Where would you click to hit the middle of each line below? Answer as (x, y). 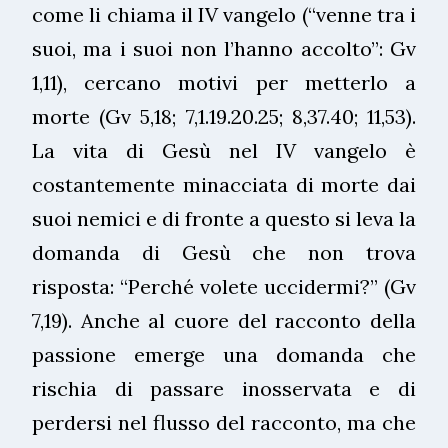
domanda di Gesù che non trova (224, 252)
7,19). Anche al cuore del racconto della (224, 320)
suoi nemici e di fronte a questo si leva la (224, 218)
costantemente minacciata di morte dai (224, 184)
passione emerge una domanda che (224, 354)
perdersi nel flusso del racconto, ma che (224, 422)
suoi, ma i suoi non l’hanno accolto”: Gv (224, 48)
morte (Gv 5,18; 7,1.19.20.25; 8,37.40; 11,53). (224, 116)
